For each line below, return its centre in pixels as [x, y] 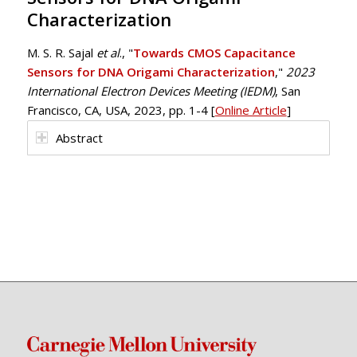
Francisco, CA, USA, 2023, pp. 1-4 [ [121, 110]
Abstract [79, 138]
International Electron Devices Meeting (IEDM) [151, 91]
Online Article [251, 110]
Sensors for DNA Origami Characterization [151, 72]
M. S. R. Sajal [61, 53]
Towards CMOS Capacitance [214, 53]
